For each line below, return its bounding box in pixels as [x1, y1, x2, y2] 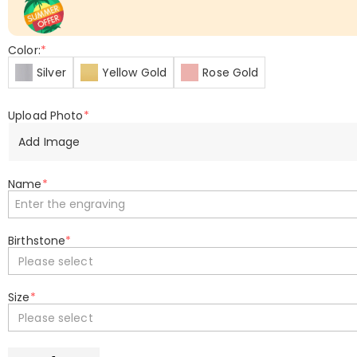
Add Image [18, 133, 80, 150]
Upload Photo [8, 108, 84, 124]
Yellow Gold [101, 65, 167, 80]
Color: [8, 42, 41, 58]
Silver [37, 65, 66, 80]
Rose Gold [202, 65, 259, 80]
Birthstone [8, 233, 66, 249]
